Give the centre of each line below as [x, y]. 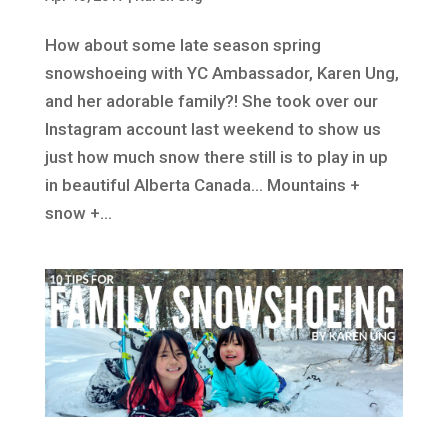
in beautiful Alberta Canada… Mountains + [202, 184]
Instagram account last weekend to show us [212, 128]
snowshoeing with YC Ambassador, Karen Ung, [221, 72]
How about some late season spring [182, 44]
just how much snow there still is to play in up [216, 156]
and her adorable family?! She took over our [211, 100]
